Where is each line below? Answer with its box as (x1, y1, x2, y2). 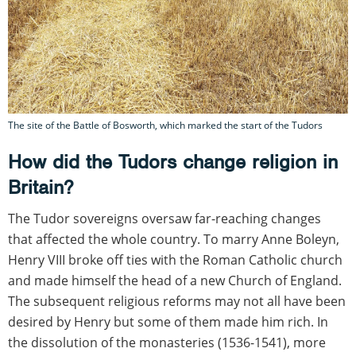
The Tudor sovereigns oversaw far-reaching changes (8, 209, 321, 227)
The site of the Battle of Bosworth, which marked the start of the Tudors (8, 118, 323, 132)
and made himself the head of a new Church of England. (8, 271, 342, 289)
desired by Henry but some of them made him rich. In (8, 312, 328, 331)
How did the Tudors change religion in (8, 149, 338, 174)
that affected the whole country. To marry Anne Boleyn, (8, 230, 339, 248)
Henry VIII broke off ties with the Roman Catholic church (8, 250, 342, 269)
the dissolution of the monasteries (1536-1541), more (8, 333, 326, 351)
